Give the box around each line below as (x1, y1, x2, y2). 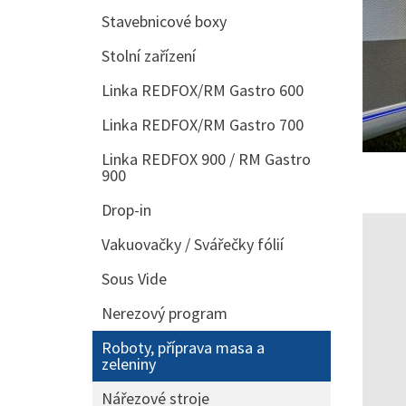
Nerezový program (101, 303, 227, 324)
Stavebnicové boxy (101, 11, 227, 32)
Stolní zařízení (101, 45, 196, 66)
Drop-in (101, 199, 151, 220)
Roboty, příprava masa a (101, 337, 265, 358)
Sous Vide (101, 268, 167, 289)
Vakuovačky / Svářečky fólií (101, 234, 284, 255)
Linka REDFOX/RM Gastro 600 (101, 80, 304, 101)
